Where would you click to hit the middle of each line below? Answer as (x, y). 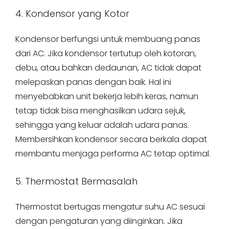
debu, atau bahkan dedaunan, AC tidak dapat (108, 68)
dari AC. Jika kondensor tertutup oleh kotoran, (106, 53)
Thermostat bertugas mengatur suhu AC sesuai (110, 207)
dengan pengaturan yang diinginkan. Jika (99, 221)
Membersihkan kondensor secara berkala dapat (111, 139)
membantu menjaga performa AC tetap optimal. (113, 154)
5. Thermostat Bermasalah (76, 181)
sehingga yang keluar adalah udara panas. (102, 125)
